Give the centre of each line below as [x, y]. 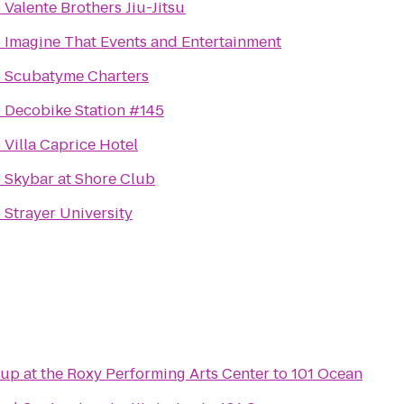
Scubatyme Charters [77, 76]
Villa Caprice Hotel [71, 145]
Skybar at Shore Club [80, 179]
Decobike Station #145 [84, 110]
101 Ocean [327, 374]
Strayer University [69, 213]
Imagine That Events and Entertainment [143, 42]
